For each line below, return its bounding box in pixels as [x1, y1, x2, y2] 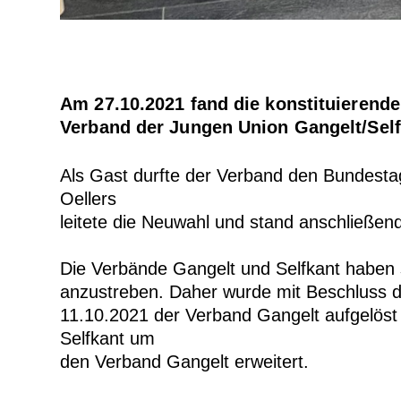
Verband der [60, 116, 170, 137]
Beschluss [306, 281, 393, 302]
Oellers [60, 188, 117, 209]
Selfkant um [60, 328, 156, 348]
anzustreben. [60, 281, 170, 302]
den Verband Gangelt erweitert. [60, 351, 310, 371]
